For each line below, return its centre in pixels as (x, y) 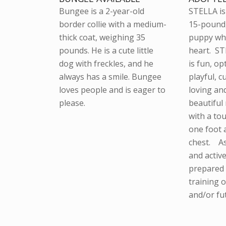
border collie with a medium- (113, 24)
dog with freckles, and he (106, 64)
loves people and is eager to (112, 90)
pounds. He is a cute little (106, 51)
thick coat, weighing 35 (102, 38)
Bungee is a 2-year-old (102, 11)
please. (72, 103)
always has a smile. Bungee (110, 77)
